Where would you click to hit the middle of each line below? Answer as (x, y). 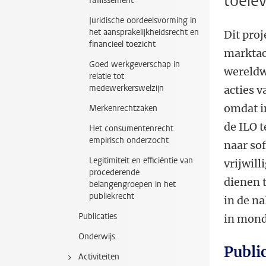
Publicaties (98, 216)
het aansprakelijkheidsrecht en (144, 32)
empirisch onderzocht (129, 140)
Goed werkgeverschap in (134, 64)
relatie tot (107, 76)
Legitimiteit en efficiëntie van (141, 161)
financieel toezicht (122, 44)
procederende (114, 172)
